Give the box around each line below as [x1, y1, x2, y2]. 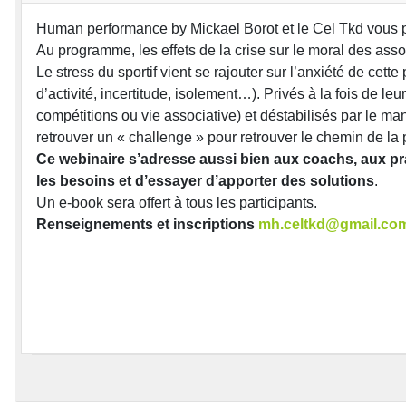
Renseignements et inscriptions [36, 216, 258, 232]
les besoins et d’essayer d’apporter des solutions [36, 172, 374, 188]
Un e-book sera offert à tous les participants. [36, 194, 317, 210]
